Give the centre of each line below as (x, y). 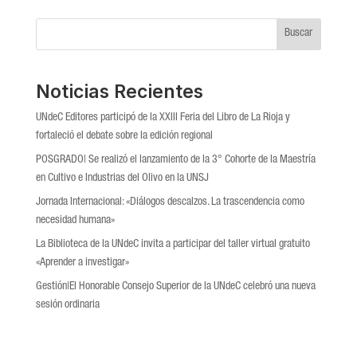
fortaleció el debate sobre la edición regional (124, 136)
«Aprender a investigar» (82, 263)
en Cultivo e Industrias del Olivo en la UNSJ (122, 178)
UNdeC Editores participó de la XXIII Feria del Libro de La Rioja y (163, 118)
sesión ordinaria (67, 305)
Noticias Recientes (119, 91)
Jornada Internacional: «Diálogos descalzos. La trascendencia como (170, 202)
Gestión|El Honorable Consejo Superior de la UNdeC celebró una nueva (175, 286)
